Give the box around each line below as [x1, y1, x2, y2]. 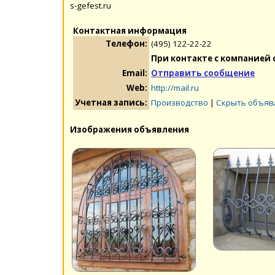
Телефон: [106, 37, 147, 49]
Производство [151, 96, 208, 108]
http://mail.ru [151, 82, 199, 93]
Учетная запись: [75, 96, 147, 108]
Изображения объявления [70, 123, 189, 135]
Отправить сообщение [151, 67, 255, 79]
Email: [122, 67, 147, 79]
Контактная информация [73, 25, 187, 36]
